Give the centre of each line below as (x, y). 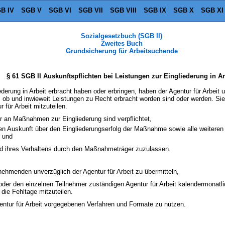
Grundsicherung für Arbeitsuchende (122, 51)
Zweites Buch (122, 43)
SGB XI (212, 10)
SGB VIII (123, 10)
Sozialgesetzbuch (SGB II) (122, 36)
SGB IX (155, 10)
